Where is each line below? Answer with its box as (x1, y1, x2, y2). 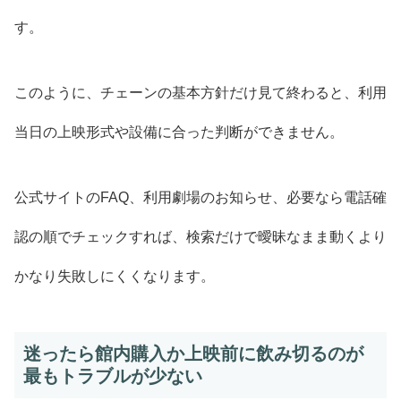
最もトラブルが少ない (23, 365, 202, 386)
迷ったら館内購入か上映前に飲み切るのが (23, 343, 363, 363)
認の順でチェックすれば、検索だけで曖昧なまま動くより (14, 228, 387, 244)
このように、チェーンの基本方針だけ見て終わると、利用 (14, 84, 387, 100)
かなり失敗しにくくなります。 (14, 268, 215, 284)
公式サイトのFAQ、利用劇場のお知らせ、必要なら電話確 (14, 189, 387, 205)
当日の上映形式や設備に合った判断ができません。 (14, 124, 344, 140)
